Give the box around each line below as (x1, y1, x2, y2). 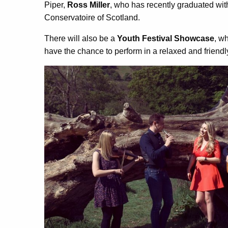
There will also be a (44, 34, 117, 43)
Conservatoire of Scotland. (44, 13, 140, 22)
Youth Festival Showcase (117, 34, 214, 43)
